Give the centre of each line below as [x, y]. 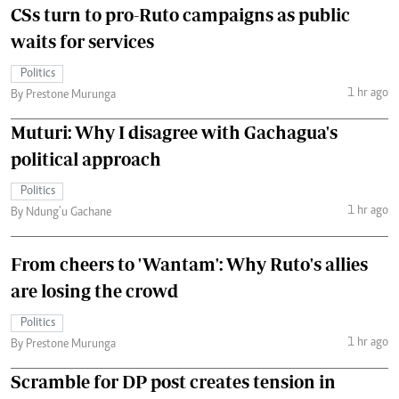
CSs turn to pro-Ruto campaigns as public [180, 14]
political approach [86, 159]
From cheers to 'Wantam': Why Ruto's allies [189, 264]
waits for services [82, 41]
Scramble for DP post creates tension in [173, 381]
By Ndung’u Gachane [61, 212]
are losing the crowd [94, 290]
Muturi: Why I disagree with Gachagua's [174, 132]
